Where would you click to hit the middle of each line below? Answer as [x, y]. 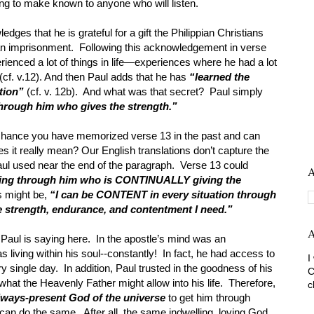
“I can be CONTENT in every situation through [163, 194]
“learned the [219, 76]
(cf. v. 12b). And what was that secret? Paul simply [145, 91]
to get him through [208, 297]
